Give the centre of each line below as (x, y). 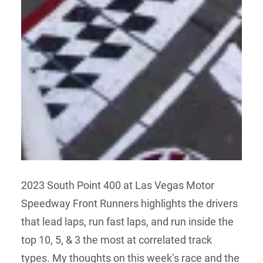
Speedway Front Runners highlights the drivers (129, 203)
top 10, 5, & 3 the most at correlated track (117, 240)
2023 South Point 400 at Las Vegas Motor (118, 185)
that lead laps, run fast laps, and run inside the (127, 221)
